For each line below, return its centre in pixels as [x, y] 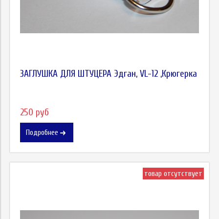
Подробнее [42, 132]
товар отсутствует [173, 173]
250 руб [34, 112]
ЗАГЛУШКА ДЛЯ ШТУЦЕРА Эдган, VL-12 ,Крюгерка [109, 74]
